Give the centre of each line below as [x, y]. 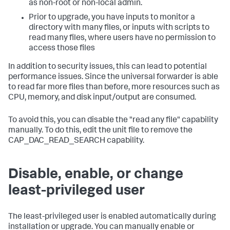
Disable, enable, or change [96, 175]
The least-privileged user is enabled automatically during [112, 217]
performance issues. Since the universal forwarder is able [113, 77]
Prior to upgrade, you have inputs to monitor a [112, 18]
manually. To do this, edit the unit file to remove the [100, 131]
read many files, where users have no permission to [122, 38]
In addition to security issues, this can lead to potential [108, 67]
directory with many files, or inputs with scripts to [119, 28]
